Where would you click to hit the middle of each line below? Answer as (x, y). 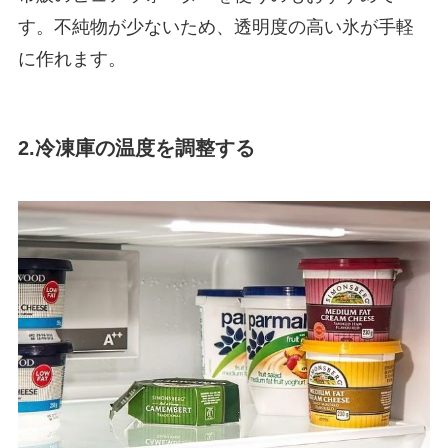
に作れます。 (71, 59)
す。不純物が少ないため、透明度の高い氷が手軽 (215, 27)
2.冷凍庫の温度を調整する (136, 147)
